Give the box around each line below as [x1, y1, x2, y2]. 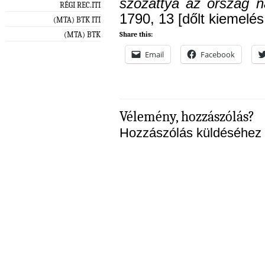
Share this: [119, 30, 153, 39]
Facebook [201, 49, 235, 60]
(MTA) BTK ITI [53, 15, 101, 24]
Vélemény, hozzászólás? [119, 108, 254, 125]
